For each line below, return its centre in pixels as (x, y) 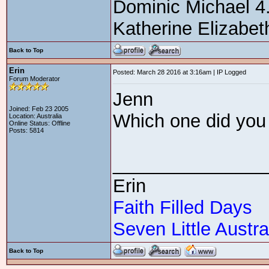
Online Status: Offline (40, 123)
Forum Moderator (35, 79)
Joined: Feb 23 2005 (39, 109)
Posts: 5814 (26, 130)
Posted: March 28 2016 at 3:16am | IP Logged (180, 72)
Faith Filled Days (183, 207)
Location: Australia (35, 116)
